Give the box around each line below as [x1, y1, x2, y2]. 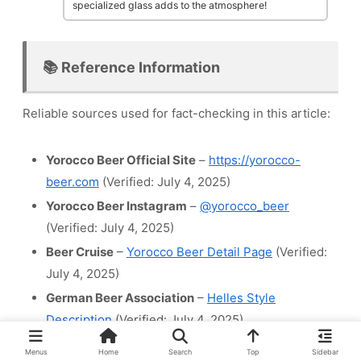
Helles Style [207, 290, 276, 305]
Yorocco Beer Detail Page [127, 244, 272, 259]
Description [46, 312, 112, 327]
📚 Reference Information [43, 59, 220, 77]
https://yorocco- [209, 152, 301, 168]
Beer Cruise [46, 244, 114, 259]
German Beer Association [46, 290, 194, 305]
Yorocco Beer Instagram [46, 198, 187, 214]
